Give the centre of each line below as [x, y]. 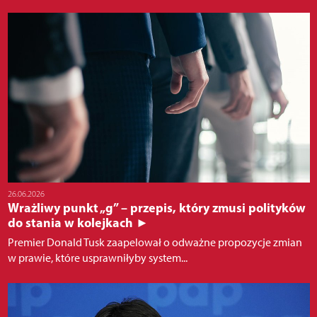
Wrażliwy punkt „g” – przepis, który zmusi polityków [156, 208]
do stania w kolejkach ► [78, 223]
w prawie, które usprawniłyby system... [97, 258]
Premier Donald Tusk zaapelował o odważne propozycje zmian [155, 243]
